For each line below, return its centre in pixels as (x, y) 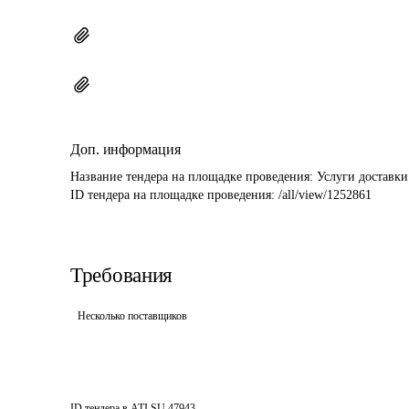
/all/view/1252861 (325, 195)
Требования (121, 275)
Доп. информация (126, 149)
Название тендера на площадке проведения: (194, 177)
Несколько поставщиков (132, 316)
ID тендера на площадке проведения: (174, 195)
